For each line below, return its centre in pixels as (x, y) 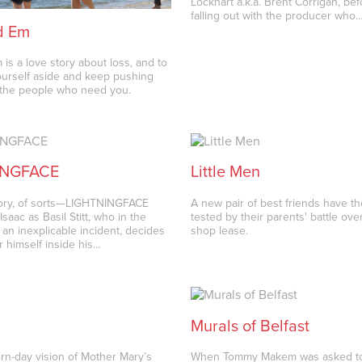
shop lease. (220, 230)
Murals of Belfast (250, 326)
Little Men (226, 173)
